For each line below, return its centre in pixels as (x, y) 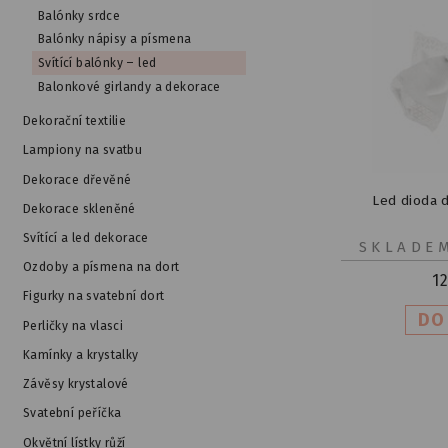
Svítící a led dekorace (85, 238)
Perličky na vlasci (73, 325)
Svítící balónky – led (97, 63)
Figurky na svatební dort (93, 296)
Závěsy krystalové (75, 384)
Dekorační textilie (74, 121)
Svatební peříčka (72, 413)
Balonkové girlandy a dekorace (129, 86)
